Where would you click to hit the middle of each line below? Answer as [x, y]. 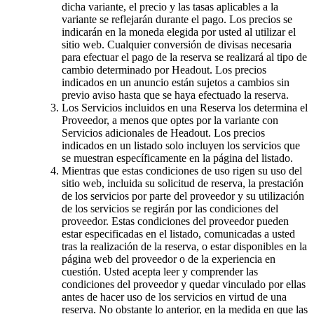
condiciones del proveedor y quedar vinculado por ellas [184, 284]
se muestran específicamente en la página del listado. [177, 158]
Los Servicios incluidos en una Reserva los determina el [185, 107]
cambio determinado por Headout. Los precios [164, 69]
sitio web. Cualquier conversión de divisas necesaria [177, 44]
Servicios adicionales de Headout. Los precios [163, 132]
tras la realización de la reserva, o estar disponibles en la [184, 246]
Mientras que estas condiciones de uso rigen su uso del [182, 170]
